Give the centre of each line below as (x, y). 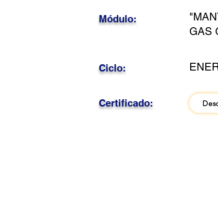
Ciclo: (112, 68)
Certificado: (126, 103)
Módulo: (118, 19)
